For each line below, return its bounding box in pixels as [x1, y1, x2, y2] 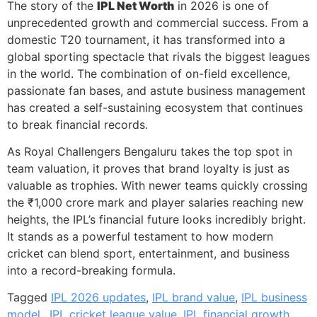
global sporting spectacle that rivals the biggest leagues [7, 49, 310, 64]
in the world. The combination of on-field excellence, [7, 66, 290, 81]
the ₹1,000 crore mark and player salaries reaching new [7, 195, 304, 210]
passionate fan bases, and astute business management [7, 83, 306, 98]
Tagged [7, 290, 51, 305]
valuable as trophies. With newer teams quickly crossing [7, 178, 308, 193]
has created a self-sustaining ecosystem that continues [7, 100, 303, 115]
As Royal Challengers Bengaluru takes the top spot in [7, 144, 292, 159]
